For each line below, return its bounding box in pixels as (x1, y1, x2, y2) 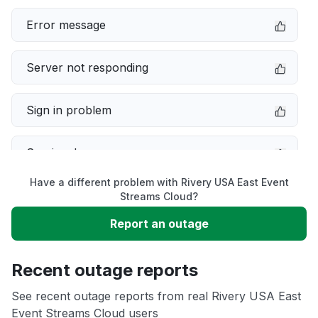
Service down (26, 146, 100, 160)
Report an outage (109, 216, 209, 231)
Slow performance (26, 188, 128, 202)
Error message (26, 18, 106, 32)
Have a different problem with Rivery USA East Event (29, 176, 289, 188)
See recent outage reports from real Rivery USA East (11, 289, 301, 303)
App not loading (26, 273, 112, 287)
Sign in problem (26, 103, 111, 117)
